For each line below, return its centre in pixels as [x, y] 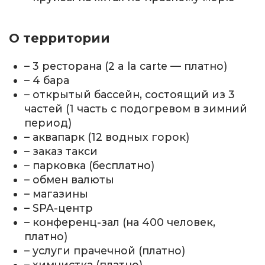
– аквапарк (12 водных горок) [107, 137]
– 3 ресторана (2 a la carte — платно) [126, 66]
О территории [59, 38]
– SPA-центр [59, 208]
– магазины [56, 194]
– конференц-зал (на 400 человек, [120, 222]
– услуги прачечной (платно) [105, 251]
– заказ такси [61, 151]
